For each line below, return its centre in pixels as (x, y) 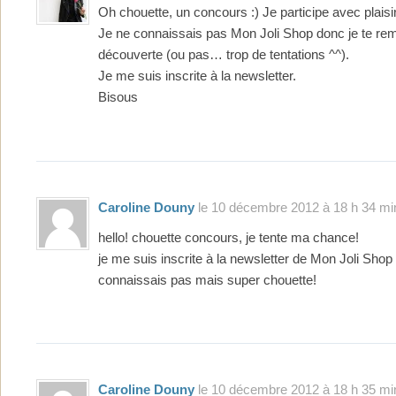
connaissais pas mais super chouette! (207, 280)
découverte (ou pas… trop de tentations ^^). (224, 55)
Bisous (118, 98)
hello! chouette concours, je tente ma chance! (228, 237)
